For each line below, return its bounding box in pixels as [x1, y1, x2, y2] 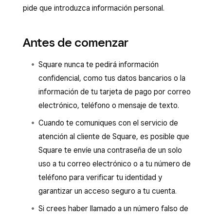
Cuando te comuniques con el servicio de [38, 118, 178, 127]
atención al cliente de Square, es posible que [38, 132, 189, 141]
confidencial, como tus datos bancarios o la [38, 73, 185, 83]
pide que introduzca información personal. [23, 3, 164, 13]
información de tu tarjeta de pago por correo [38, 87, 191, 96]
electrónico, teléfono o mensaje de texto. [38, 101, 179, 110]
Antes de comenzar [23, 35, 128, 50]
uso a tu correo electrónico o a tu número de [38, 159, 191, 168]
